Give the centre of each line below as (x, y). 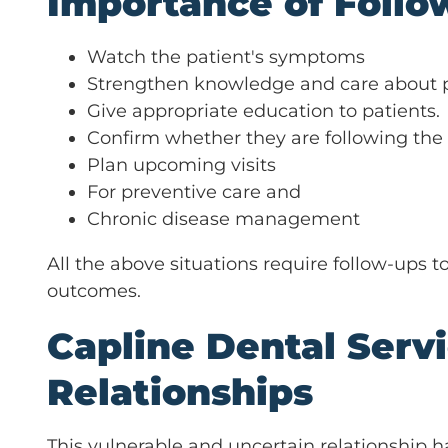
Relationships (180, 391)
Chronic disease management (223, 218)
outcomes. (94, 290)
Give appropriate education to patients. (263, 110)
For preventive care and (194, 191)
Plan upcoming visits (181, 164)
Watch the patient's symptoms (226, 56)
